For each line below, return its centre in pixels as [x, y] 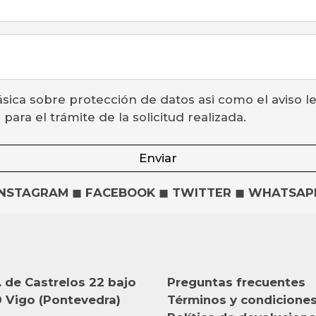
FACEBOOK [120, 192]
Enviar [158, 158]
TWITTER [202, 192]
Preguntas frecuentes [236, 282]
